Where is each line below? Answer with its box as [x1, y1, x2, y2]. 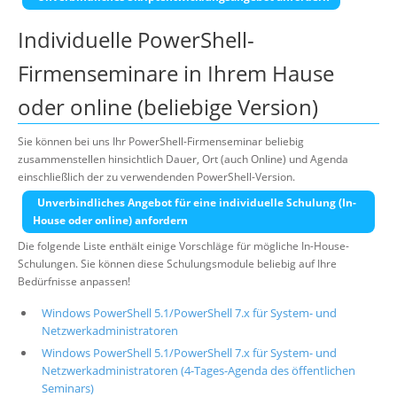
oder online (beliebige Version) [18, 92, 318, 121]
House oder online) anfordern [33, 213, 188, 228]
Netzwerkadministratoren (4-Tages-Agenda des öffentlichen [41, 362, 355, 378]
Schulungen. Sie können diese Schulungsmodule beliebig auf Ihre [18, 256, 337, 271]
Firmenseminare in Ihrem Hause [18, 58, 334, 88]
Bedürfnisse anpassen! [18, 274, 130, 289]
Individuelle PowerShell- [18, 25, 254, 54]
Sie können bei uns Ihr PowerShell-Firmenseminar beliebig [18, 134, 304, 149]
